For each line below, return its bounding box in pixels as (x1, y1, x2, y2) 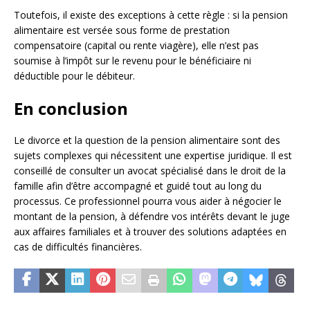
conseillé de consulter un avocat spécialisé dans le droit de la (14, 164, 286, 178)
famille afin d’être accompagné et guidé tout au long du (14, 179, 262, 193)
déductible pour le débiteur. (14, 69, 135, 83)
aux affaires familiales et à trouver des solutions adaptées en (14, 225, 286, 239)
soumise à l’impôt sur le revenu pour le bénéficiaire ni (14, 54, 251, 68)
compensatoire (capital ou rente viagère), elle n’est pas (14, 39, 259, 53)
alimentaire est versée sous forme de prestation (14, 24, 230, 37)
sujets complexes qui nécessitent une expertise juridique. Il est (14, 149, 292, 163)
